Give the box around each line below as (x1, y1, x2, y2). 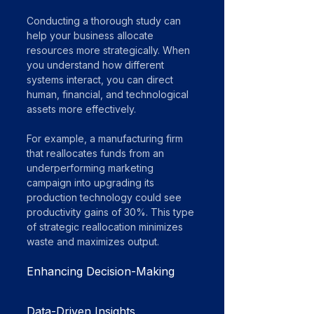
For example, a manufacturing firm (27, 132, 186, 144)
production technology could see (27, 191, 184, 203)
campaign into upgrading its (27, 177, 157, 189)
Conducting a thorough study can (27, 15, 184, 27)
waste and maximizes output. (27, 235, 159, 247)
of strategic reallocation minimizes (27, 221, 186, 233)
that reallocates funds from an (27, 147, 167, 159)
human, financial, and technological (27, 88, 191, 100)
